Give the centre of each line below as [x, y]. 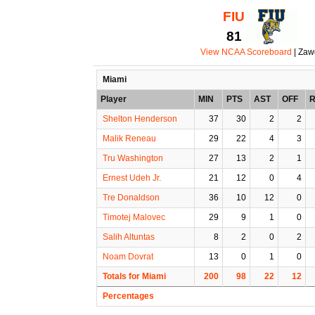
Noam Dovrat [128, 256]
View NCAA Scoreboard [246, 52]
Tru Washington [133, 158]
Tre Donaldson [131, 197]
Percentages [128, 296]
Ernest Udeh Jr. [132, 178]
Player [114, 99]
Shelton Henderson [140, 118]
